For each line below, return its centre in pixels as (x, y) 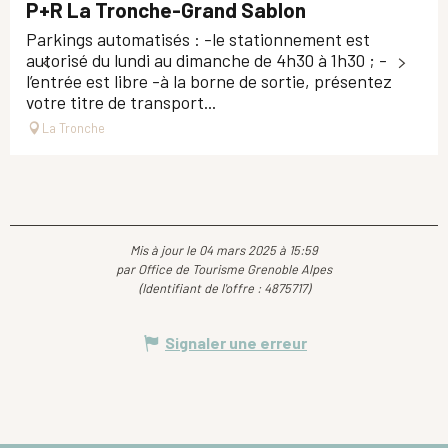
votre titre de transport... (121, 101)
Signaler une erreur (236, 342)
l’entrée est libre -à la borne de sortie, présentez (209, 80)
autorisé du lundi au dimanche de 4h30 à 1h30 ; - (206, 59)
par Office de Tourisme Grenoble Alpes (224, 268)
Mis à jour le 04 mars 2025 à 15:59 (224, 249)
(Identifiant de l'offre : (201, 287)
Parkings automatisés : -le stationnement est (198, 38)
